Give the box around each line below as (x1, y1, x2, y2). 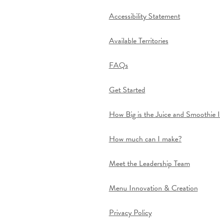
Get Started (109, 84, 145, 96)
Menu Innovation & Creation (109, 182, 198, 194)
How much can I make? (109, 133, 182, 145)
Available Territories (109, 35, 168, 47)
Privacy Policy (109, 207, 152, 219)
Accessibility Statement (109, 10, 180, 23)
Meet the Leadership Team (109, 158, 190, 170)
